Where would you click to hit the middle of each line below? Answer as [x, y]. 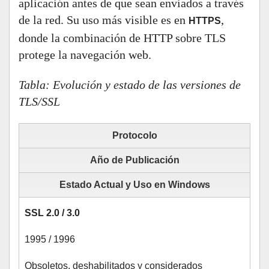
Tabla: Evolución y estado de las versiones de [130, 85]
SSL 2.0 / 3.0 [52, 213]
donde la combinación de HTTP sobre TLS [122, 38]
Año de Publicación [134, 160]
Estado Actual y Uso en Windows [134, 185]
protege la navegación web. [85, 55]
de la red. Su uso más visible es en [104, 20]
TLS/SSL [39, 101]
